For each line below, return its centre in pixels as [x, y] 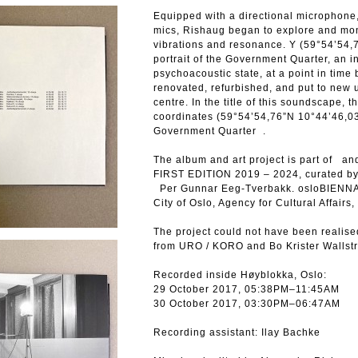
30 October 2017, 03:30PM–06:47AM [247, 304]
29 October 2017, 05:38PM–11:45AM [247, 289]
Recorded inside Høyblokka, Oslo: [243, 275]
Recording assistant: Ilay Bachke [240, 332]
